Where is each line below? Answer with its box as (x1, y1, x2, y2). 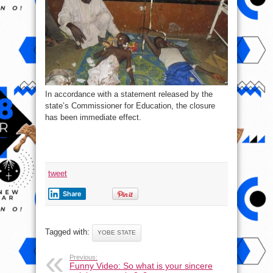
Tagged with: (45, 227, 92, 236)
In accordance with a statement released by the (45, 89, 213, 99)
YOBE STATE (97, 229, 136, 236)
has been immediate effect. (45, 112, 141, 122)
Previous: (69, 253, 97, 261)
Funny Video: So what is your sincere (69, 260, 213, 271)
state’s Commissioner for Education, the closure (45, 101, 215, 110)
